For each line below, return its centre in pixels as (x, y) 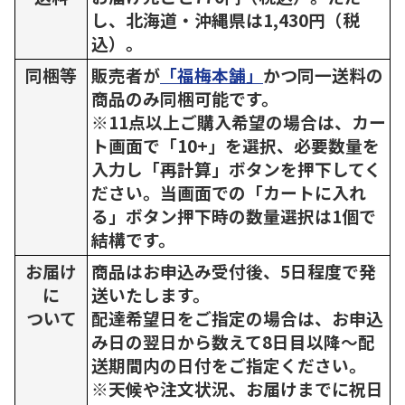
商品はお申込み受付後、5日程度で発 (234, 270)
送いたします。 (151, 294)
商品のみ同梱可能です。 (185, 98)
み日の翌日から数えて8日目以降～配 (233, 341)
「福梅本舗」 (212, 74)
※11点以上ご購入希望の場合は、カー (239, 121)
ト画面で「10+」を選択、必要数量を (235, 145)
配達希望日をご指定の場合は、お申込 (237, 317)
